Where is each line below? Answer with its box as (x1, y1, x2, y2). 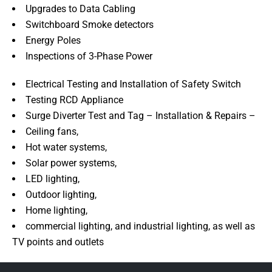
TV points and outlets (12, 236, 104, 248)
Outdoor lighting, (25, 188, 99, 200)
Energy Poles (25, 34, 83, 46)
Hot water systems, (25, 141, 109, 153)
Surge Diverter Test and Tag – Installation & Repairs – (25, 109, 258, 121)
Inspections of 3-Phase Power (25, 50, 155, 62)
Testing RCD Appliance (25, 93, 126, 106)
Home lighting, (25, 204, 90, 216)
